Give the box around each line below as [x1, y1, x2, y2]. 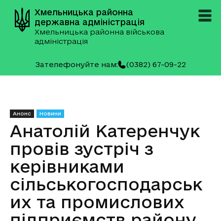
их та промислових [10, 192, 184, 211]
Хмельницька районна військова [35, 28, 164, 36]
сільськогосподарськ [10, 175, 202, 193]
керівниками [10, 157, 124, 176]
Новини [39, 110, 61, 116]
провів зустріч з [10, 139, 153, 158]
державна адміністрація [35, 17, 145, 27]
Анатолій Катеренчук [10, 121, 200, 140]
